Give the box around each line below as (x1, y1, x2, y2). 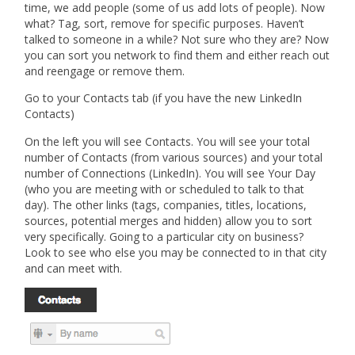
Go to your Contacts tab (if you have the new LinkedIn (25, 90, 303, 106)
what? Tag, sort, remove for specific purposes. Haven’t (25, 16, 305, 31)
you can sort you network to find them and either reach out (25, 48, 330, 63)
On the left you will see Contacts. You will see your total (25, 133, 311, 149)
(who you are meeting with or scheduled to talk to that (25, 181, 305, 197)
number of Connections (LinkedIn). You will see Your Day (25, 165, 316, 181)
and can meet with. (25, 260, 123, 276)
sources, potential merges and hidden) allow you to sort (25, 212, 313, 228)
